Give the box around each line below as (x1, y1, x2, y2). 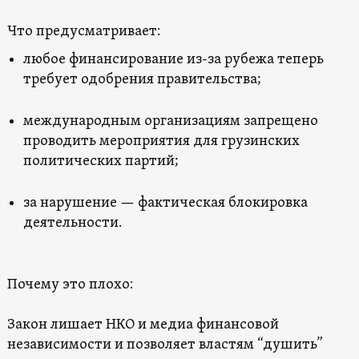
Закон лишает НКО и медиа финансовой (6, 315, 279, 334)
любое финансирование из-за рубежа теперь (22, 50, 324, 69)
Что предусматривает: (6, 22, 160, 41)
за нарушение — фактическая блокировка (22, 193, 308, 212)
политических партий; (22, 151, 179, 171)
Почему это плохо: (6, 275, 133, 294)
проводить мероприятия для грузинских (22, 131, 300, 151)
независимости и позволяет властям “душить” (6, 335, 323, 354)
